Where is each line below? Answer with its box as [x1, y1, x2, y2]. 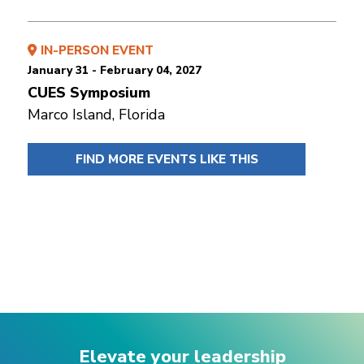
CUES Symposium [28, 82, 150, 102]
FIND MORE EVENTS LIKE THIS [75, 150, 258, 167]
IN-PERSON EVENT [41, 41, 154, 58]
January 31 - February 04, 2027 [28, 62, 201, 78]
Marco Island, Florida [28, 104, 165, 124]
